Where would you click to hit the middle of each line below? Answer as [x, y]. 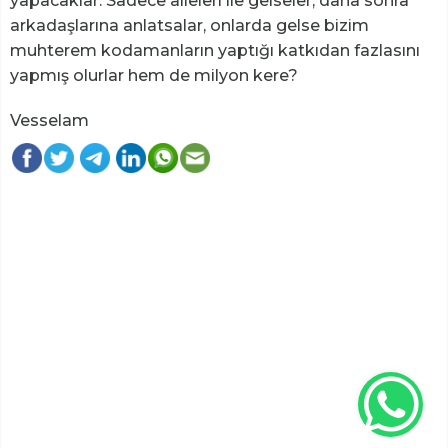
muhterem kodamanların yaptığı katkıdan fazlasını [215, 50]
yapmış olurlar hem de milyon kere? [154, 75]
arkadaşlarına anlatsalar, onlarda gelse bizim [189, 25]
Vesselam [49, 120]
